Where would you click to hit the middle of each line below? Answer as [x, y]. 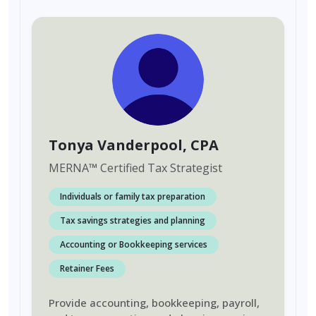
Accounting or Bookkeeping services [134, 244]
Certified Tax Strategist [160, 168]
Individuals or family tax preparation [133, 196]
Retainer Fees [87, 268]
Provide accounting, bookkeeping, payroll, [154, 303]
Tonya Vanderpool [116, 145]
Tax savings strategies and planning [133, 220]
